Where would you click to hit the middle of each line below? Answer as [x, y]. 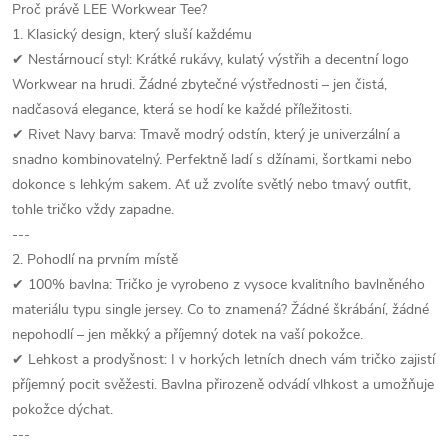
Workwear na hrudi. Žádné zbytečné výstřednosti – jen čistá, [199, 84]
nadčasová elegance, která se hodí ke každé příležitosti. [182, 109]
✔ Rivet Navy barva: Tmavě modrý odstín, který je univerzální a [206, 134]
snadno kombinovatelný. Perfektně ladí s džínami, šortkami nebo [212, 159]
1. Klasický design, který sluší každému [132, 34]
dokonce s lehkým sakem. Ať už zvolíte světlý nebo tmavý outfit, [211, 184]
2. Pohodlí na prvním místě [95, 259]
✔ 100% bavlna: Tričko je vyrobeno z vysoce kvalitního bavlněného [218, 284]
